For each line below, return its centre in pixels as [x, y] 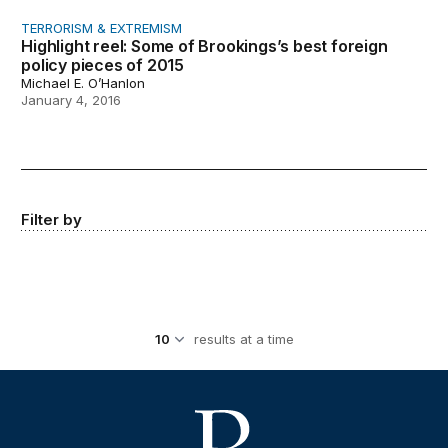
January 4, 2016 [71, 99]
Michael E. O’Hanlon [83, 82]
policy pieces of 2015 [103, 64]
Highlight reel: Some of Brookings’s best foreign [204, 45]
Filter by [52, 219]
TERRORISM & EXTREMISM [102, 27]
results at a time [243, 338]
